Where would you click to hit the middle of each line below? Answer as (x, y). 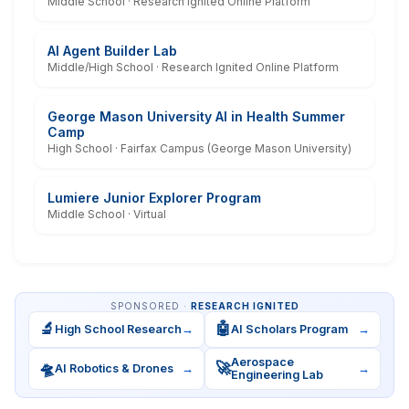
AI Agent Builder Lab (112, 50)
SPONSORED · (150, 305)
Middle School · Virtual (107, 214)
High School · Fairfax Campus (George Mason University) (199, 148)
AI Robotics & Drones (114, 368)
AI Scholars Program (289, 329)
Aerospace (262, 362)
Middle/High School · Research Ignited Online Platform (193, 67)
